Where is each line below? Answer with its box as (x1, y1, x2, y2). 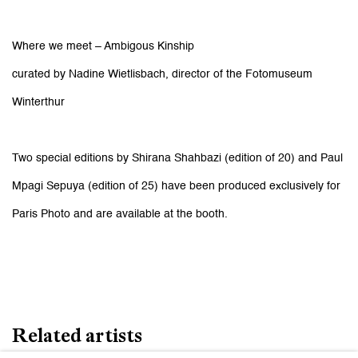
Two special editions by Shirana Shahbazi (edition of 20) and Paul (12, 152, 343, 164)
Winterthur (12, 96, 65, 108)
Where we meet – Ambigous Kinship (12, 40, 194, 52)
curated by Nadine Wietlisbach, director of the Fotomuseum (12, 68, 312, 80)
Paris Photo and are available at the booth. (12, 208, 228, 220)
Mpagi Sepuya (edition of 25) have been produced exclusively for (12, 180, 340, 192)
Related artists (12, 322, 142, 347)
